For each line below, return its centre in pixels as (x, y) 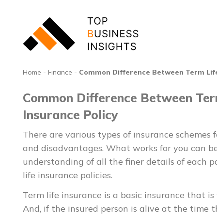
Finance (60, 72)
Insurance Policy (70, 114)
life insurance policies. (68, 175)
